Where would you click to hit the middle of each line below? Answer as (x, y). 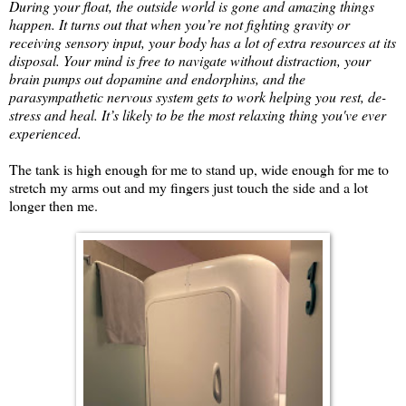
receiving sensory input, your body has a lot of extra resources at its (203, 42)
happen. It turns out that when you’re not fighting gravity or (179, 24)
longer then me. (53, 205)
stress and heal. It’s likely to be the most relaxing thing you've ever (198, 114)
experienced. (45, 132)
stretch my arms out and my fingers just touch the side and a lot (188, 187)
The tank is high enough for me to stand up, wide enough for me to (199, 169)
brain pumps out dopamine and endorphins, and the (157, 78)
